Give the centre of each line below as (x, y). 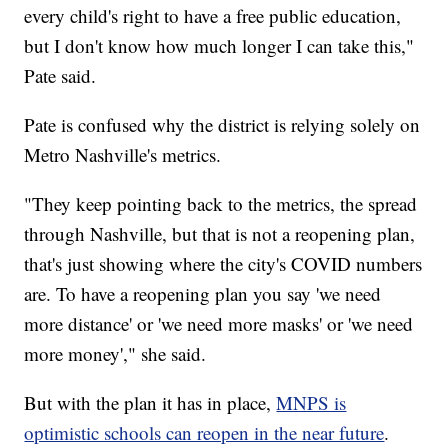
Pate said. (60, 75)
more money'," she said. (115, 353)
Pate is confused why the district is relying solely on (222, 124)
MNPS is (311, 402)
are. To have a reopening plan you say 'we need (203, 293)
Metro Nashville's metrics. (123, 154)
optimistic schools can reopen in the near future (204, 432)
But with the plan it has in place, (150, 402)
